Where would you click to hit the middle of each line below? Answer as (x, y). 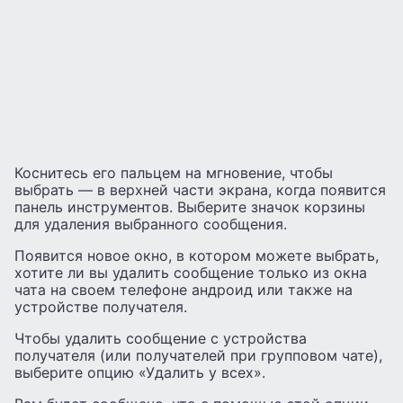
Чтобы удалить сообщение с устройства (161, 338)
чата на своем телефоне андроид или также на (184, 289)
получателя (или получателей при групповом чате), (198, 355)
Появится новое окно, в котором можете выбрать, (197, 255)
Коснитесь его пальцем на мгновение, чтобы (174, 172)
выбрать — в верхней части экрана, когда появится (200, 189)
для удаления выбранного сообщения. (151, 224)
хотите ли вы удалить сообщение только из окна (191, 272)
